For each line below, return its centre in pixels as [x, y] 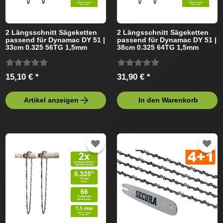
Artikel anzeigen [51, 100]
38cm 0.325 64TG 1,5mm [158, 48]
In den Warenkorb [168, 100]
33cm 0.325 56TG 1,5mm [47, 48]
